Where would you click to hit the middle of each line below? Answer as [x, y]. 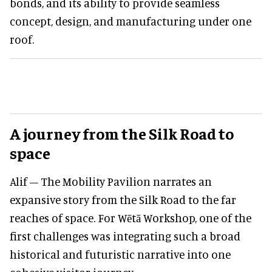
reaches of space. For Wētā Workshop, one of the [131, 217]
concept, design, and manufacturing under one [131, 21]
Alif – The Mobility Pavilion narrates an [111, 181]
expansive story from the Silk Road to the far [123, 199]
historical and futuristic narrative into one [120, 254]
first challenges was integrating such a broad [125, 236]
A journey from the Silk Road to [122, 133]
